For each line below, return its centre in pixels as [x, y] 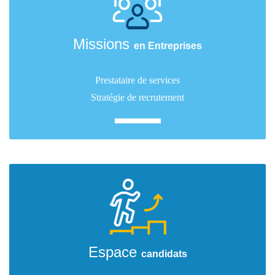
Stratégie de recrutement [137, 97]
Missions [103, 44]
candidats [164, 254]
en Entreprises [168, 46]
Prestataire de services [137, 80]
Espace [114, 252]
